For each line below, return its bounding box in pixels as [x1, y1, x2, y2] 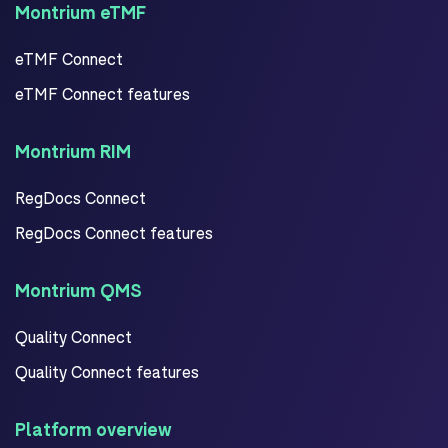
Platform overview [15, 417, 172, 440]
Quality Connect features [15, 361, 199, 381]
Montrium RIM [15, 139, 131, 162]
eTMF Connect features [15, 83, 190, 103]
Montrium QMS [15, 278, 142, 301]
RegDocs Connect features [15, 222, 213, 242]
